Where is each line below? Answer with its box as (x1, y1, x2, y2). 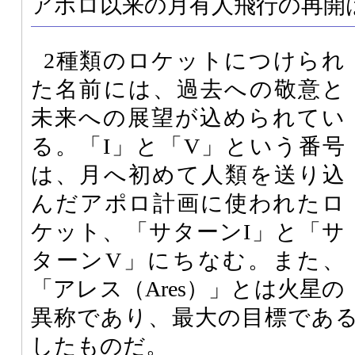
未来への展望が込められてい (31, 105, 345, 130)
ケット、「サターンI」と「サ (31, 219, 345, 244)
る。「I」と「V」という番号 (31, 133, 345, 158)
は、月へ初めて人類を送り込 (31, 162, 345, 187)
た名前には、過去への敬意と (31, 76, 345, 101)
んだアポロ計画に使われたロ (31, 190, 345, 216)
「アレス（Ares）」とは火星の (31, 276, 345, 301)
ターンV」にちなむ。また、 (31, 247, 345, 273)
